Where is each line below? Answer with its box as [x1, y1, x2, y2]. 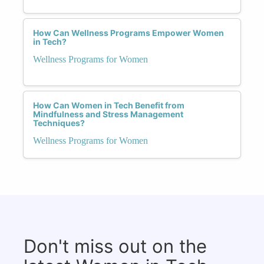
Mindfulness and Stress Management [33, 108, 183, 119]
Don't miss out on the [24, 235, 207, 257]
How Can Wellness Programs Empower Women [33, 27, 224, 38]
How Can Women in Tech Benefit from [33, 100, 184, 110]
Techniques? [33, 117, 85, 128]
